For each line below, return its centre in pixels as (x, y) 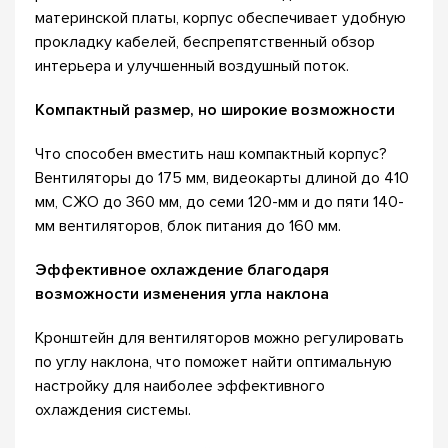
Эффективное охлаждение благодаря (182, 270)
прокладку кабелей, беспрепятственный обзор (205, 42)
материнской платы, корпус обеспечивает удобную (220, 18)
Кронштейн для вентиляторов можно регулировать (219, 338)
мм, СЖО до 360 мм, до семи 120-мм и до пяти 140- (219, 202)
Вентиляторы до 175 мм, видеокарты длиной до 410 (222, 178)
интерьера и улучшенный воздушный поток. (192, 66)
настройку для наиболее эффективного (180, 386)
